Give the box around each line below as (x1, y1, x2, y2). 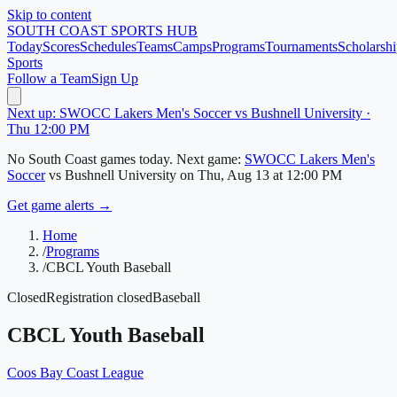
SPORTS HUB (107, 23, 198, 38)
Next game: (176, 152, 241, 167)
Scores (43, 39, 80, 54)
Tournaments (265, 39, 338, 54)
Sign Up (91, 71, 138, 86)
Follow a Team (7, 71, 91, 86)
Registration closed (46, 290, 152, 305)
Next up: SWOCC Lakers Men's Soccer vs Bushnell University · (7, 105, 370, 121)
